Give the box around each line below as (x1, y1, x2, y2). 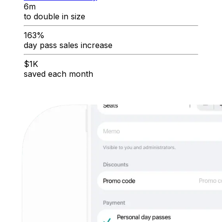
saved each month (24, 69, 93, 79)
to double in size (24, 11, 85, 22)
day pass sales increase (24, 40, 112, 51)
